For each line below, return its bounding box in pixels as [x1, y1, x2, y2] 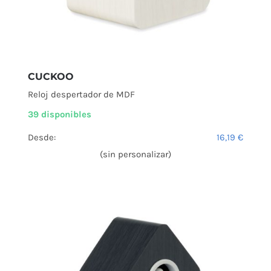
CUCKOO [28, 71, 74, 83]
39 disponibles [28, 109, 91, 120]
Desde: [28, 132, 56, 143]
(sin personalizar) [100, 149, 171, 160]
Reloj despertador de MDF [28, 89, 135, 100]
